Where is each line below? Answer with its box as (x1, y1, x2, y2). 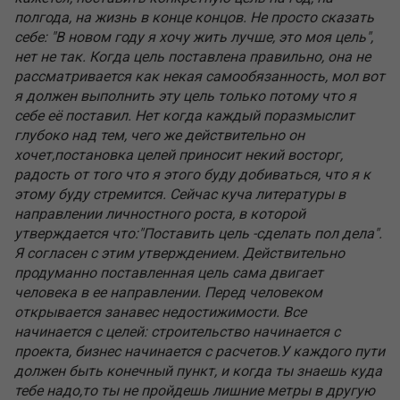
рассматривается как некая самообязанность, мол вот (14, 67, 385, 85)
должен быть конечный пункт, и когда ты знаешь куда (14, 362, 382, 379)
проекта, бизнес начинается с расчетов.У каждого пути (14, 342, 385, 360)
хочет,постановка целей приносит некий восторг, (14, 146, 343, 163)
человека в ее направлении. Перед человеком (14, 283, 322, 301)
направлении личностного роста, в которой (14, 204, 305, 222)
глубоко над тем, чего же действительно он (14, 126, 304, 144)
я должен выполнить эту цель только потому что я (14, 87, 356, 104)
